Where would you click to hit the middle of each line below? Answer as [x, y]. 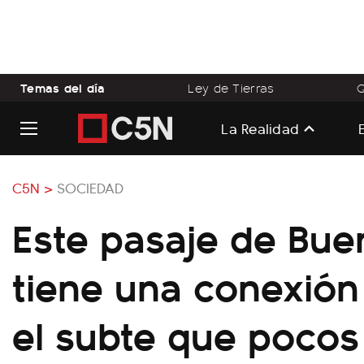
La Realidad [260, 128]
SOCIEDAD [90, 187]
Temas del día [63, 87]
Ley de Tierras [231, 88]
